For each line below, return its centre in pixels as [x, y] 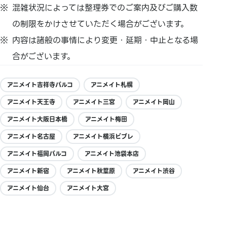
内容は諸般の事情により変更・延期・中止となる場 [105, 40]
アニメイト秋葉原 [91, 171]
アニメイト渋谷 [154, 171]
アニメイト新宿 [28, 171]
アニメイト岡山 [154, 102]
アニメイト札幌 [112, 85]
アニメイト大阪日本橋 [37, 119]
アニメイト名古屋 [31, 136]
